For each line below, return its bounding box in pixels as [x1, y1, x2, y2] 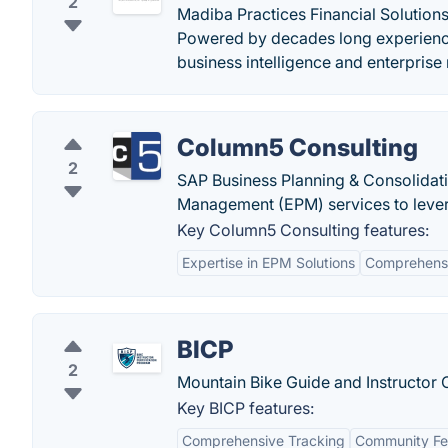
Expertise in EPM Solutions [182, 254, 355, 272]
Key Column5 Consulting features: [177, 220, 429, 241]
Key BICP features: [177, 398, 314, 419]
